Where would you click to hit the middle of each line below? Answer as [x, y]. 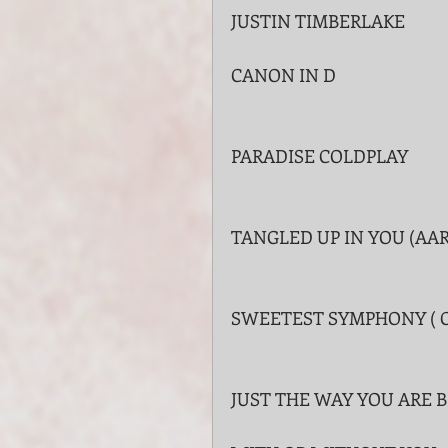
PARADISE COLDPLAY [319, 156]
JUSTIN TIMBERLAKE [318, 21]
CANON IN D [283, 75]
